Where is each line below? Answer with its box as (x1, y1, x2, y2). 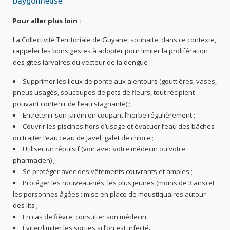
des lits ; (13, 200, 39, 210)
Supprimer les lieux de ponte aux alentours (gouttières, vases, (23, 76, 217, 86)
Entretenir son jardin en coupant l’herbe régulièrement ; (23, 110, 196, 120)
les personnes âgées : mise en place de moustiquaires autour (13, 189, 206, 199)
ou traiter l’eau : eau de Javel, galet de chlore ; (13, 132, 154, 142)
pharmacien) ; (13, 155, 55, 165)
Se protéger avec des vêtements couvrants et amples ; (23, 166, 193, 176)
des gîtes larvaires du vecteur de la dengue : (13, 57, 151, 67)
